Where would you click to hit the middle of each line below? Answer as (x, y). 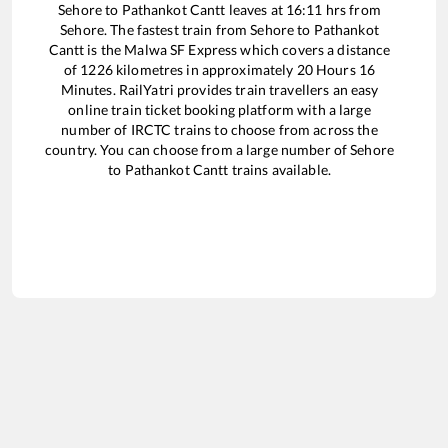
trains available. (279, 169)
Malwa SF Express (181, 49)
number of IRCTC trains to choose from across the (219, 129)
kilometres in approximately (204, 69)
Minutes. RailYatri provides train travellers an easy (219, 89)
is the (104, 49)
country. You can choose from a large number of (198, 149)
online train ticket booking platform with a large (219, 109)
